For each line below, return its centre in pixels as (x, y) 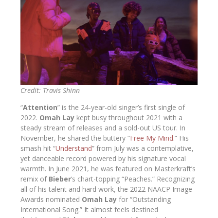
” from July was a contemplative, (143, 148)
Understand (74, 148)
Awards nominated (51, 200)
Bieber (60, 179)
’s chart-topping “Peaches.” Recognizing (133, 179)
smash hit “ (38, 148)
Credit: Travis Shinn (50, 91)
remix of (35, 179)
